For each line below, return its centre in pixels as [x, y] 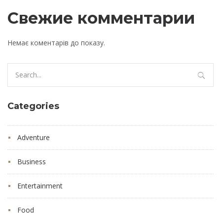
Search [18, 68]
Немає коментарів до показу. [56, 43]
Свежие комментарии [101, 18]
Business [32, 162]
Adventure [34, 138]
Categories [33, 106]
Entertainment [40, 186]
